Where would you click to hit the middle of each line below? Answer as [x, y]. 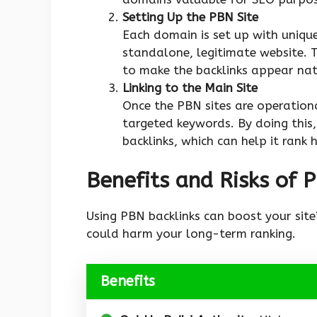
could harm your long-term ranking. [191, 234]
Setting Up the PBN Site [190, 17]
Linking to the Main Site [190, 87]
